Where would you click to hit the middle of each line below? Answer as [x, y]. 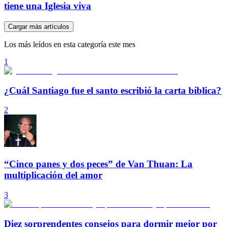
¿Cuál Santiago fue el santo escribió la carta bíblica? [113, 90]
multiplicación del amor [53, 175]
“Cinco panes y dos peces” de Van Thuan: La [98, 164]
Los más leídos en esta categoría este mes [70, 44]
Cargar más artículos [39, 27]
